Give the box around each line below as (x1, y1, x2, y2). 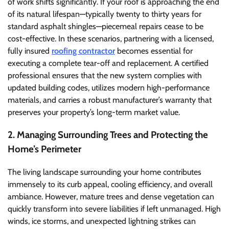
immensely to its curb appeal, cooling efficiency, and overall (8, 179, 213, 189)
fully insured (8, 45, 52, 56)
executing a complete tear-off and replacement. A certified (8, 58, 209, 68)
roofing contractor (52, 45, 115, 56)
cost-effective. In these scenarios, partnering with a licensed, (8, 33, 214, 43)
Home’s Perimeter (8, 143, 81, 155)
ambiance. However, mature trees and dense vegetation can (8, 191, 214, 201)
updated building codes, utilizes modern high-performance (8, 82, 210, 93)
